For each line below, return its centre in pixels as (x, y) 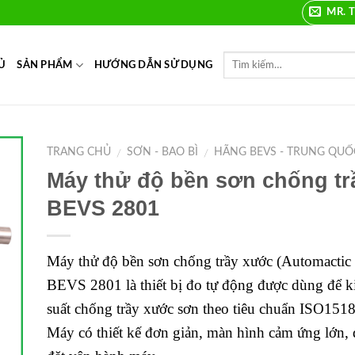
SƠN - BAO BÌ (163, 152)
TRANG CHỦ (78, 152)
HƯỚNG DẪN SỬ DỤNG (153, 65)
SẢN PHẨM (45, 65)
